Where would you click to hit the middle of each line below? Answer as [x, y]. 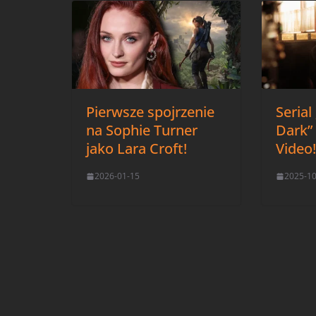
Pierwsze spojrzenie [150, 112]
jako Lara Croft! [136, 149]
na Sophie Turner [142, 130]
